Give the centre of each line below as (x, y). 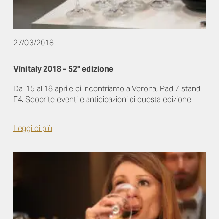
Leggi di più (33, 129)
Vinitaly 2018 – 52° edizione (64, 69)
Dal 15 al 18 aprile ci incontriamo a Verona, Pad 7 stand (107, 89)
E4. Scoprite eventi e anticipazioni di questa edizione (102, 100)
